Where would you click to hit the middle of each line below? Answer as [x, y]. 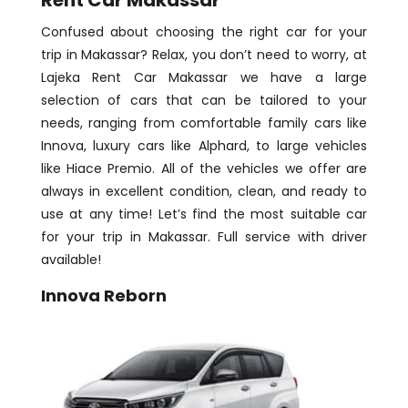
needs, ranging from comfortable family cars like [204, 122]
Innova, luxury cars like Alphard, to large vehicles [204, 145]
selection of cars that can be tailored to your [204, 100]
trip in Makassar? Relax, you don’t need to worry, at [204, 54]
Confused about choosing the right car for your [204, 31]
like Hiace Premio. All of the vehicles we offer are [204, 168]
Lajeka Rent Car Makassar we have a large [204, 77]
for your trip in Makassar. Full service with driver [204, 236]
